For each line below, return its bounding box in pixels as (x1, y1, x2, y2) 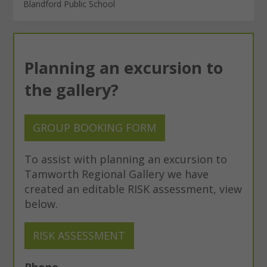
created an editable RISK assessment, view (24, 181, 242, 196)
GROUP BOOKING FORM (33, 120, 157, 135)
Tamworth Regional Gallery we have (24, 166, 209, 181)
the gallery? (24, 79, 123, 101)
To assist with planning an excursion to (24, 151, 227, 166)
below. (24, 196, 58, 211)
